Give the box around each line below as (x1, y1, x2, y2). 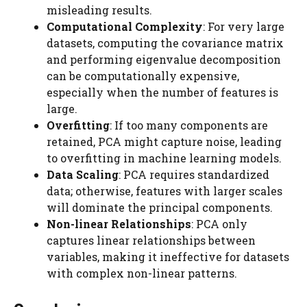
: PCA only (191, 217, 247, 231)
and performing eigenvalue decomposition (47, 52, 281, 66)
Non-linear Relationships (47, 217, 191, 231)
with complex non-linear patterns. (47, 266, 237, 280)
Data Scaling (47, 167, 119, 182)
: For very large (203, 19, 284, 34)
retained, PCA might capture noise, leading (47, 134, 282, 149)
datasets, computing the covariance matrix (47, 36, 284, 50)
